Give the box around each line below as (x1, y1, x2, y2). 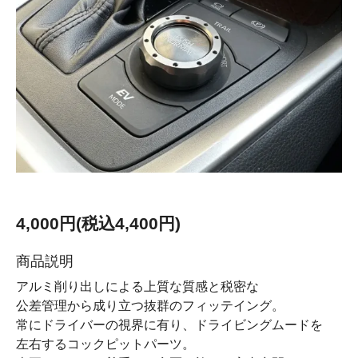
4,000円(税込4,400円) (16, 214, 181, 233)
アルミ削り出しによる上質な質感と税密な (16, 280, 259, 293)
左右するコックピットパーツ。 (16, 337, 195, 351)
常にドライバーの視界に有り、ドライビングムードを (16, 318, 323, 332)
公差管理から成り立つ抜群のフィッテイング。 (16, 299, 284, 312)
